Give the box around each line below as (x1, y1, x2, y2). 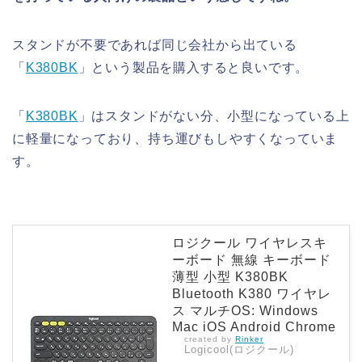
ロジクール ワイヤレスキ (172, 235, 327, 250)
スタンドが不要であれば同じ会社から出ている (12, 37, 297, 52)
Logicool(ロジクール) (184, 343, 294, 356)
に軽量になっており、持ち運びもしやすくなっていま (12, 131, 339, 145)
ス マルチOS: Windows (172, 303, 318, 318)
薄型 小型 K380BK (172, 269, 288, 284)
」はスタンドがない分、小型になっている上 (78, 108, 350, 123)
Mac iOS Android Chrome (172, 319, 336, 334)
